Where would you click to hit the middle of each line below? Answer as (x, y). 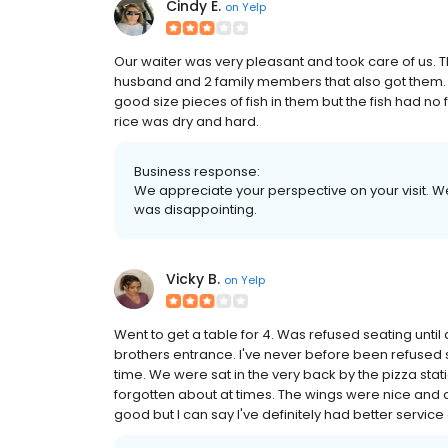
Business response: (197, 171)
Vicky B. (193, 279)
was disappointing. (195, 209)
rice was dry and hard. (186, 121)
